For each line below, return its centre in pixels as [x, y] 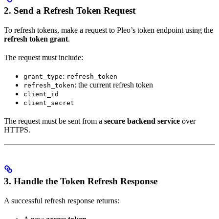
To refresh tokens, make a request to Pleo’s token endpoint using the [109, 30]
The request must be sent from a [54, 121]
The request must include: [44, 57]
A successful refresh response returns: [62, 201]
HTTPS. [17, 130]
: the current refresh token [114, 85]
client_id [41, 94]
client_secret [49, 103]
